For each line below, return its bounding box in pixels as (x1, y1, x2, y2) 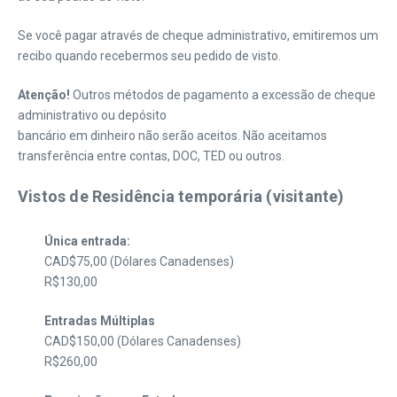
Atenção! (18, 88, 70, 102)
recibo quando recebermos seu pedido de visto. (18, 49, 281, 63)
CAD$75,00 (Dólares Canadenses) (44, 254, 234, 269)
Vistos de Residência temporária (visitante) (18, 187, 345, 206)
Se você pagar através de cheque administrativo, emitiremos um (18, 28, 378, 43)
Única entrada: (44, 234, 130, 248)
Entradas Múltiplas (44, 314, 155, 328)
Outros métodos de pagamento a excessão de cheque (70, 88, 376, 102)
